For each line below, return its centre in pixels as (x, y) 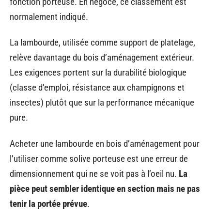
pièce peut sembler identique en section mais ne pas (105, 188)
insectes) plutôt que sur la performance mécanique (102, 102)
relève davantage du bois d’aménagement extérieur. (102, 57)
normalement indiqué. (49, 16)
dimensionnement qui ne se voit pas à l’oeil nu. (94, 173)
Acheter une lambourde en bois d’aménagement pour (105, 143)
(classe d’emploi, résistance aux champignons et (97, 87)
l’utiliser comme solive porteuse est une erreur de (99, 158)
